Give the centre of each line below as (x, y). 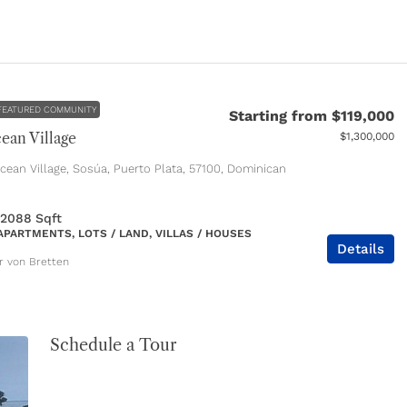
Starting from (280, 116)
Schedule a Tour (113, 346)
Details (361, 249)
